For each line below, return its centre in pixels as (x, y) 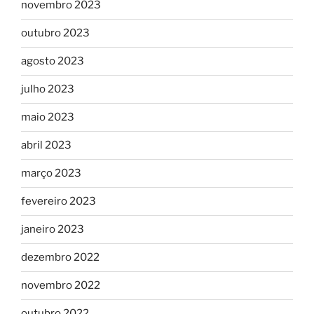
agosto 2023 (53, 61)
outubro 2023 (55, 33)
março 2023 (51, 173)
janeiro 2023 (53, 230)
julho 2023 (48, 89)
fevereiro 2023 (59, 202)
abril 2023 (46, 145)
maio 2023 (48, 117)
